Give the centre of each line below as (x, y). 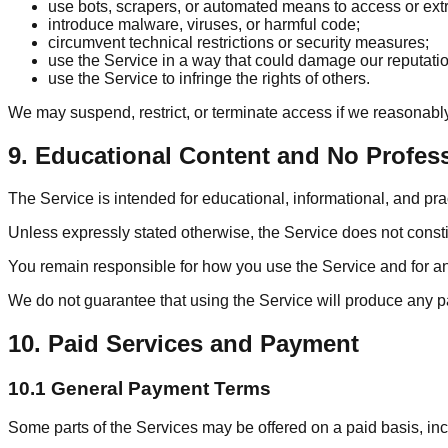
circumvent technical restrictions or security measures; (238, 43)
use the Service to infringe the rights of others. (209, 79)
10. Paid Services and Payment (183, 344)
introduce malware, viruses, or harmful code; (204, 25)
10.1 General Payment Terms (139, 388)
